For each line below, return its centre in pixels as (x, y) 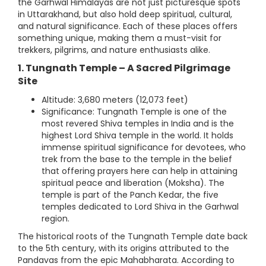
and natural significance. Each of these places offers (128, 26)
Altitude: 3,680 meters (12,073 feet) (115, 100)
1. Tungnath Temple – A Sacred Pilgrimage (124, 68)
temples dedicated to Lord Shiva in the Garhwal (140, 207)
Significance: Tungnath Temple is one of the (134, 112)
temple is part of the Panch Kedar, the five (130, 195)
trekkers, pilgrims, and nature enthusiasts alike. (114, 50)
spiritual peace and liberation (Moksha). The (133, 183)
